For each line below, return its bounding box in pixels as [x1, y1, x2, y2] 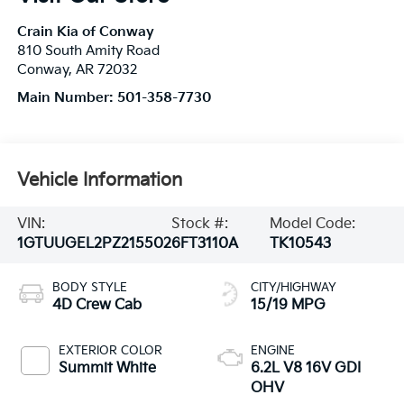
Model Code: [270, 216, 356, 234]
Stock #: [170, 216, 228, 234]
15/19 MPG [251, 297, 326, 315]
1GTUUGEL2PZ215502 [16, 235, 171, 253]
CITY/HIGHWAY [251, 280, 336, 296]
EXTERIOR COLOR [58, 344, 162, 359]
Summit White [58, 360, 156, 378]
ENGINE [251, 344, 295, 359]
